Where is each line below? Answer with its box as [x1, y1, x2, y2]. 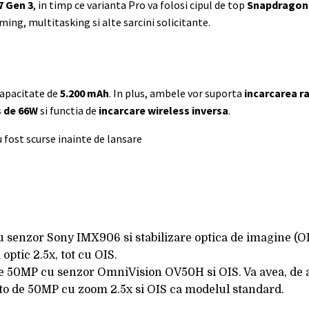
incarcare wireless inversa [99, 103, 228, 117]
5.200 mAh [60, 86, 109, 100]
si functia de [38, 103, 99, 117]
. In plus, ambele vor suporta [109, 86, 244, 100]
